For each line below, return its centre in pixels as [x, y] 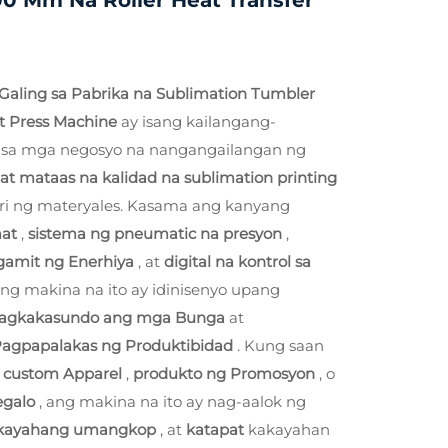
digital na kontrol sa [237, 261]
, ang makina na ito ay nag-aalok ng [172, 401]
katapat [217, 429]
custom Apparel [64, 373]
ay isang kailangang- [198, 121]
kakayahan [289, 429]
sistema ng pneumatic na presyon [157, 233]
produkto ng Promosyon [226, 373]
